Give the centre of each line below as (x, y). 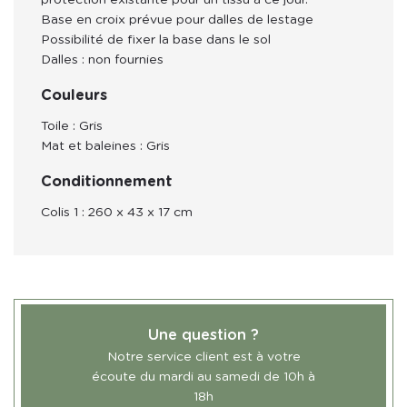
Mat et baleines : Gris (105, 146)
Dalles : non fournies (102, 60)
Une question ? (203, 335)
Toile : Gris (72, 126)
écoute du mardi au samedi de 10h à (203, 377)
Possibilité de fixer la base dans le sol (156, 40)
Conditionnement (107, 181)
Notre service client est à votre (203, 357)
